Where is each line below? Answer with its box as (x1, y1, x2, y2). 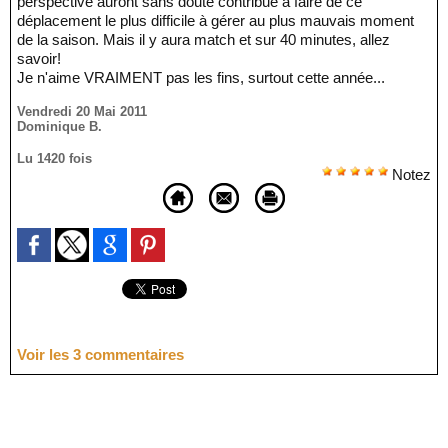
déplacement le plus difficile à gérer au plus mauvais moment (17, 12, 414, 29)
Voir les (17, 346, 73, 363)
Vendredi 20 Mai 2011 (17, 104, 147, 119)
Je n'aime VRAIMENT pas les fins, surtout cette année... (17, 69, 385, 86)
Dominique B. (17, 119, 102, 134)
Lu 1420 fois (17, 151, 92, 166)
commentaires (81, 346, 184, 363)
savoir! (17, 50, 61, 67)
